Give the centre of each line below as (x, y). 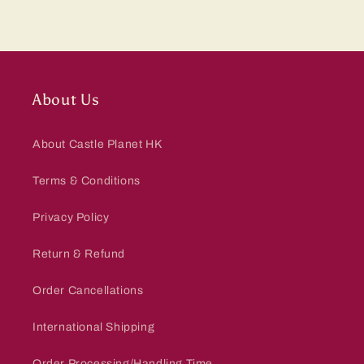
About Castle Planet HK (97, 144)
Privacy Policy (71, 217)
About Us (66, 100)
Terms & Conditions (87, 181)
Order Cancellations (88, 290)
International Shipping (94, 327)
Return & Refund (79, 254)
